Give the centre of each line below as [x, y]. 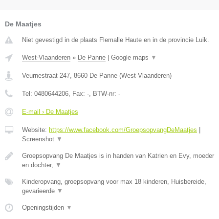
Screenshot [39, 139]
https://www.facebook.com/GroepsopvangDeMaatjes [123, 130]
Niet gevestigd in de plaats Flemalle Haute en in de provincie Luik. [116, 40]
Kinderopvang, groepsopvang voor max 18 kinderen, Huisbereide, [114, 182]
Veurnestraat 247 [46, 76]
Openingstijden [44, 208]
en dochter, [39, 165]
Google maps [131, 58]
